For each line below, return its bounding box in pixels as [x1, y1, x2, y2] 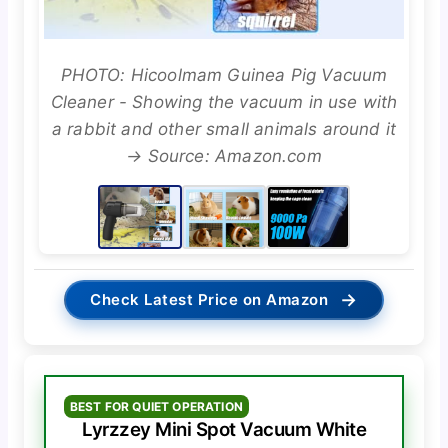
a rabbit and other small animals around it [51, 118, 397, 139]
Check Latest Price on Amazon [90, 289, 329, 309]
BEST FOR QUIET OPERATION [69, 398, 243, 414]
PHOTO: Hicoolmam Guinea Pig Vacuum [60, 64, 388, 85]
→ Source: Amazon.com [126, 145, 322, 166]
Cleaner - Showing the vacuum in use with [50, 91, 398, 112]
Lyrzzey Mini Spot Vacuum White [82, 417, 366, 441]
